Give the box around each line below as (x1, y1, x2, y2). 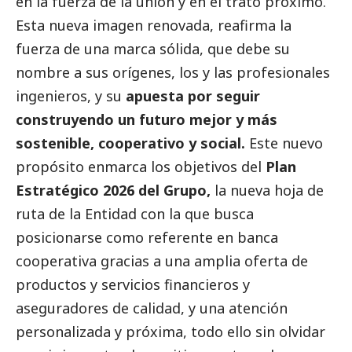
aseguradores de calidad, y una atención (16, 298, 288, 317)
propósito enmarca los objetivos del (16, 156, 266, 176)
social (200, 133, 241, 152)
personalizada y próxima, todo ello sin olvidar (16, 321, 325, 341)
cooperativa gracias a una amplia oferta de (16, 251, 308, 270)
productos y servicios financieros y (16, 274, 250, 294)
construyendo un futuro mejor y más (16, 109, 277, 129)
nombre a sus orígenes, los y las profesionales (16, 62, 330, 82)
